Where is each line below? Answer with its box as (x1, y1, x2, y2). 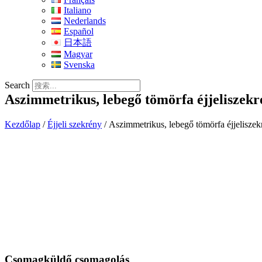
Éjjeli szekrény (47, 119, 102, 129)
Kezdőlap (5, 119, 40, 129)
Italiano (63, 5, 91, 15)
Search (5, 80, 30, 90)
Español (63, 26, 94, 36)
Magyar (63, 49, 92, 59)
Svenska (63, 60, 95, 70)
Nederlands (63, 16, 106, 26)
